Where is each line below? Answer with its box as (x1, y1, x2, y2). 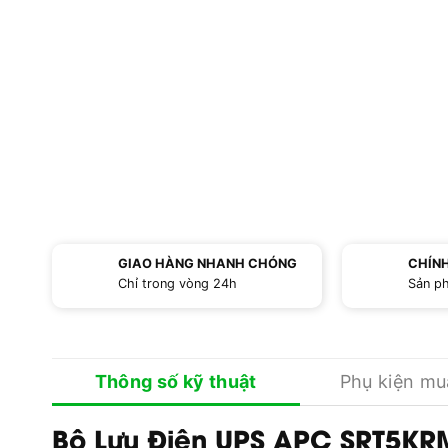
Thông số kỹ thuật (94, 370, 257, 392)
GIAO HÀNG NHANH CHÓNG (117, 256, 297, 272)
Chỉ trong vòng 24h (117, 276, 237, 292)
